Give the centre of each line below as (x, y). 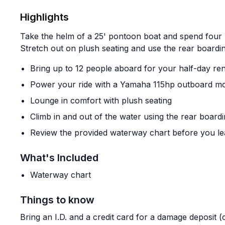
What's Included (59, 158)
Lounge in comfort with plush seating (101, 100)
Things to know (57, 200)
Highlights (44, 17)
